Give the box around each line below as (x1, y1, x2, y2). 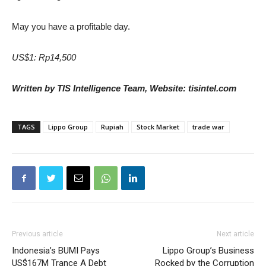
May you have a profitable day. (12, 21, 130, 31)
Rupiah (101, 122, 123, 131)
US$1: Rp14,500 (12, 52, 76, 62)
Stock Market (137, 122, 179, 131)
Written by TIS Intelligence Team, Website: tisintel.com (12, 83, 236, 93)
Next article (217, 230, 254, 238)
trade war (192, 122, 224, 131)
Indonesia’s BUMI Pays (12, 245, 100, 256)
